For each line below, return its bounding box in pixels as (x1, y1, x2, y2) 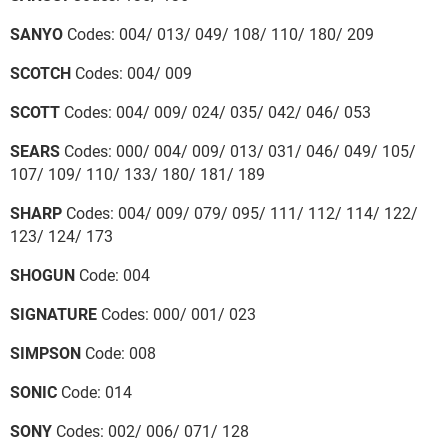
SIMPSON (10, 343, 81, 363)
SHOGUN (10, 265, 75, 285)
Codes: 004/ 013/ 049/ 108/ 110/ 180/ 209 (63, 24, 374, 44)
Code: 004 (75, 265, 150, 285)
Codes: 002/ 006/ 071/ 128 (52, 421, 249, 441)
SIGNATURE (10, 304, 97, 324)
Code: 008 (81, 343, 156, 363)
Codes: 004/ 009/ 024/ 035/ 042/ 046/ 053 (60, 102, 371, 122)
